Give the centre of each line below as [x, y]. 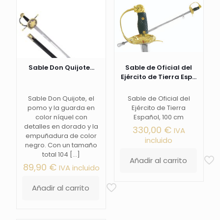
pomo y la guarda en [61, 108]
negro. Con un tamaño [61, 145]
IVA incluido [79, 167]
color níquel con [61, 117]
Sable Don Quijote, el [61, 98]
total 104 [55, 154]
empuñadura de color [61, 136]
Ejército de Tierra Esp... [159, 77]
